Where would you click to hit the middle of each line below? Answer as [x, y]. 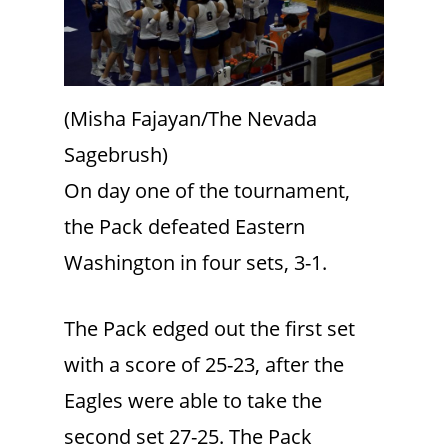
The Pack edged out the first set [209, 329]
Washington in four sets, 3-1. [198, 263]
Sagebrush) [116, 155]
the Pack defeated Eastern [184, 227]
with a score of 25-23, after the [204, 365]
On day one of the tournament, [207, 191]
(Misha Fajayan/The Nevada [190, 119]
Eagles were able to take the [193, 401]
